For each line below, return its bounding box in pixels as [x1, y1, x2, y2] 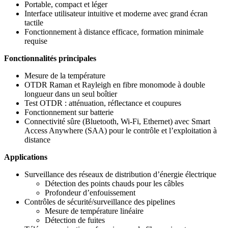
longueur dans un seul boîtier [24, 90, 117, 99]
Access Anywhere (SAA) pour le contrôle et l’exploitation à [24, 126, 217, 135]
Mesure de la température [24, 71, 105, 80]
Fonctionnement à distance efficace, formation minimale [24, 27, 204, 37]
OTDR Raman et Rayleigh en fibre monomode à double [24, 80, 205, 90]
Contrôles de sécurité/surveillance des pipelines [24, 197, 175, 207]
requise [24, 37, 47, 46]
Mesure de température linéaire [45, 207, 144, 216]
